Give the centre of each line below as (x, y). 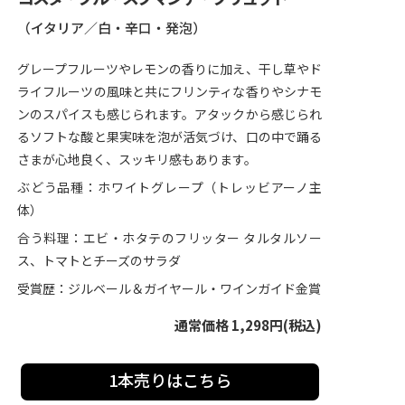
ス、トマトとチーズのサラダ (99, 261)
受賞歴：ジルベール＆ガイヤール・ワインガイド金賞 (169, 289)
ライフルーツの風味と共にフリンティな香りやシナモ (170, 92)
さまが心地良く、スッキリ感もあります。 (137, 160)
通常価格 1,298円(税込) (248, 325)
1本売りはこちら (170, 380)
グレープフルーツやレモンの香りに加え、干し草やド (170, 69)
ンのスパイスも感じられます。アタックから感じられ (170, 114)
